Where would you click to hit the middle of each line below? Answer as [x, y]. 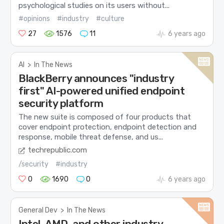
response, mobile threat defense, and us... [91, 137]
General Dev [38, 210]
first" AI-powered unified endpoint [102, 91]
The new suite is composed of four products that [105, 117]
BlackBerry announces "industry [96, 78]
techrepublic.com [58, 150]
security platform [61, 103]
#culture [110, 19]
